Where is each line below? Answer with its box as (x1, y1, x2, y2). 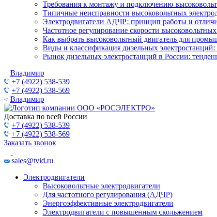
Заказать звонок (4, 139, 56, 147)
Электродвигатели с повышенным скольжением (43, 208, 202, 216)
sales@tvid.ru (12, 156, 53, 165)
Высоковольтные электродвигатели (43, 182, 160, 190)
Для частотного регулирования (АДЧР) (43, 190, 172, 199)
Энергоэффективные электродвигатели (43, 199, 173, 207)
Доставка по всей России (4, 112, 87, 121)
